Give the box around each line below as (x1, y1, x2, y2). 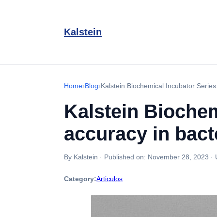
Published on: (104, 153, 148, 161)
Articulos (96, 175, 123, 183)
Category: (64, 175, 96, 183)
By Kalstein (64, 153, 98, 161)
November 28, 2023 (148, 153, 209, 161)
